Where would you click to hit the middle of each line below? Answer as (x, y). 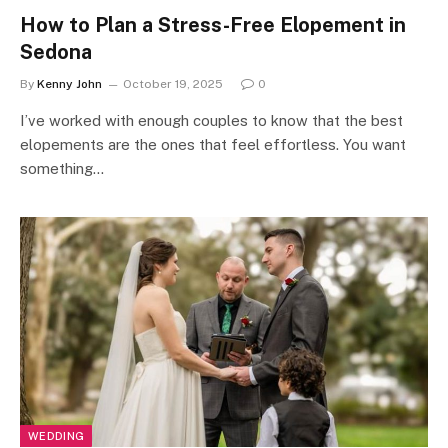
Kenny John (69, 84)
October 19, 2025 (173, 84)
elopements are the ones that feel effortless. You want (213, 144)
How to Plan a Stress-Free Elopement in (213, 25)
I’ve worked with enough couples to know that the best (211, 120)
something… (62, 168)
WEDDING (56, 435)
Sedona (56, 52)
